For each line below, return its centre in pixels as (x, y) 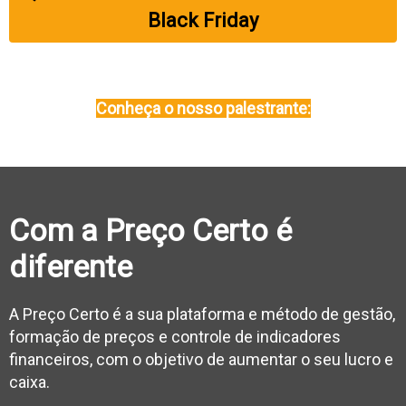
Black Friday (203, 20)
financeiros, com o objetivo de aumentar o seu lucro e (201, 359)
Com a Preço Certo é (150, 230)
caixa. (29, 382)
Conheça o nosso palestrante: (203, 108)
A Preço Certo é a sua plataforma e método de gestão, (202, 314)
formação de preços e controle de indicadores (175, 336)
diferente (71, 266)
